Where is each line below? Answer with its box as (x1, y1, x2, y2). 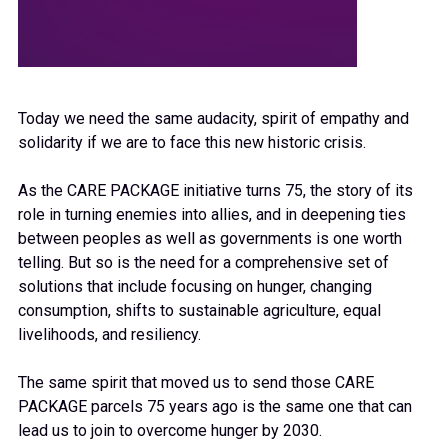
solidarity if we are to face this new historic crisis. (18, 132, 366, 152)
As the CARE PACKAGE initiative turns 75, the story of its (18, 180, 413, 200)
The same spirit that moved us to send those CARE (18, 372, 374, 392)
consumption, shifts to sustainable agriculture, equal (18, 300, 381, 320)
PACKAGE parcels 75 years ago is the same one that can (18, 396, 412, 416)
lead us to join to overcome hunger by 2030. (18, 420, 322, 440)
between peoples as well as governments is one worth (18, 228, 402, 248)
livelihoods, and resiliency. (18, 324, 201, 344)
